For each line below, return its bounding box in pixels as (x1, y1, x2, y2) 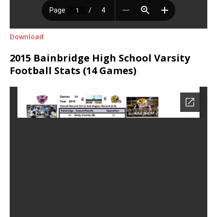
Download (10, 32, 44, 42)
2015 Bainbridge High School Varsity (10, 51, 190, 65)
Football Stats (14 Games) (10, 64, 137, 77)
